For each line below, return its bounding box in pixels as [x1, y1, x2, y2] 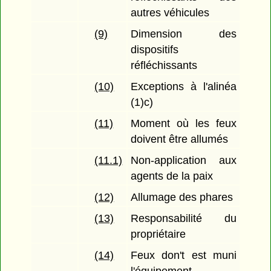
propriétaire [131, 228, 186, 241]
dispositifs [131, 44, 179, 56]
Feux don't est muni [131, 249, 237, 262]
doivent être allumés [131, 133, 229, 146]
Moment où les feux [131, 117, 237, 130]
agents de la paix [131, 170, 214, 183]
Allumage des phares [131, 191, 233, 204]
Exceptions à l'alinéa [131, 80, 237, 93]
